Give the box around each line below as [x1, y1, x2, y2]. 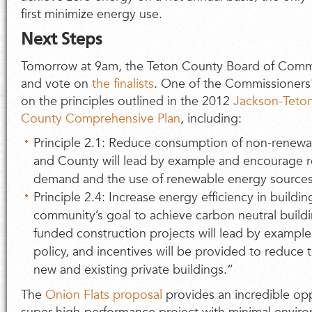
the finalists [92, 75, 154, 93]
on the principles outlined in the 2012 [21, 93, 233, 110]
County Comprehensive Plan [21, 110, 180, 127]
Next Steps [21, 31, 102, 49]
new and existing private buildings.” [33, 261, 233, 279]
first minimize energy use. [21, 6, 162, 23]
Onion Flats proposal [45, 286, 162, 304]
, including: [180, 110, 242, 127]
